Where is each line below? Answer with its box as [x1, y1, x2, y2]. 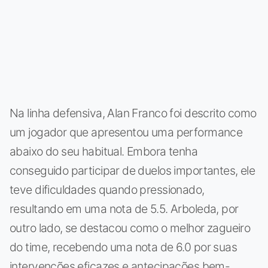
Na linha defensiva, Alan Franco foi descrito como [10, 105, 257, 120]
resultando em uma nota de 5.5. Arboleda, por [10, 201, 239, 216]
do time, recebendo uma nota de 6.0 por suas [10, 239, 237, 254]
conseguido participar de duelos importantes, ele [10, 163, 255, 178]
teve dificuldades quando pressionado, [10, 182, 205, 197]
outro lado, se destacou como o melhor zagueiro [10, 220, 251, 235]
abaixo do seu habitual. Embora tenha [10, 144, 198, 159]
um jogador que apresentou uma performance [10, 124, 243, 139]
